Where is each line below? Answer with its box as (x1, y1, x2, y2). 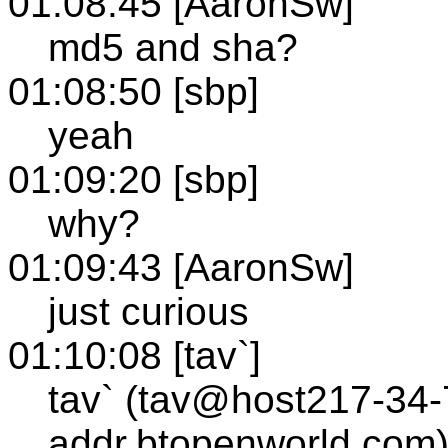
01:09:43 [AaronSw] (8, 245, 354, 289)
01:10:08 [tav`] (8, 333, 261, 377)
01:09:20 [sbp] (8, 157, 259, 201)
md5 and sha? (48, 25, 298, 69)
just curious (48, 289, 249, 333)
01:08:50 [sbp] (8, 69, 259, 113)
